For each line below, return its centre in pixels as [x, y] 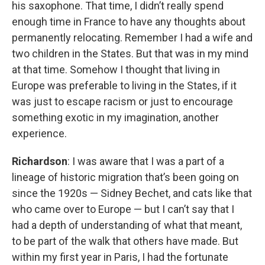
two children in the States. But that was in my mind [130, 53]
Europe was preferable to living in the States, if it [124, 85]
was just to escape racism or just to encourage [122, 101]
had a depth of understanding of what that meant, [127, 225]
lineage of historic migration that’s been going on [125, 177]
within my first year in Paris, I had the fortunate [120, 257]
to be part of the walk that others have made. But [125, 241]
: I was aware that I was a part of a [146, 161]
